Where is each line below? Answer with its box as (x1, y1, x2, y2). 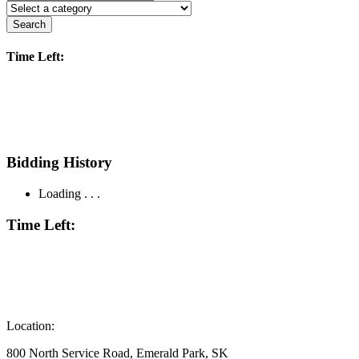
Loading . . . (38, 186, 100, 200)
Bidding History (6, 154, 112, 171)
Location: (6, 319, 54, 333)
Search (13, 18, 46, 30)
